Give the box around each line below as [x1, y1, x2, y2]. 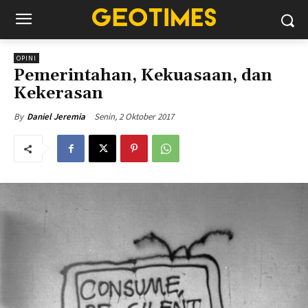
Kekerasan [14, 83, 103, 104]
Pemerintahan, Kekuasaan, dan [14, 65, 272, 86]
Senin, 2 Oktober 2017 [94, 110, 174, 122]
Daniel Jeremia [27, 111, 85, 122]
